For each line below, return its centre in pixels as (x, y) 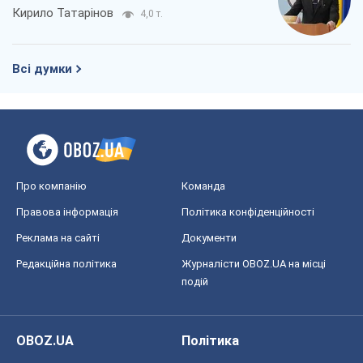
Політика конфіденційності (248, 212)
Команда (203, 186)
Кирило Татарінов (63, 13)
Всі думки (42, 69)
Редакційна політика (66, 264)
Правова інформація (67, 212)
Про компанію (51, 186)
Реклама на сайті (58, 238)
